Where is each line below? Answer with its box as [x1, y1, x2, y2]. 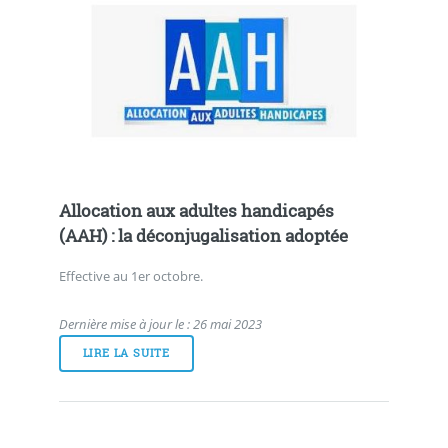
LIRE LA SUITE [82, 345, 171, 360]
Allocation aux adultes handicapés [58, 200, 334, 223]
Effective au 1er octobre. [58, 266, 203, 285]
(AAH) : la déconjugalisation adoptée [58, 225, 348, 248]
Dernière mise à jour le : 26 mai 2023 [58, 314, 262, 333]
